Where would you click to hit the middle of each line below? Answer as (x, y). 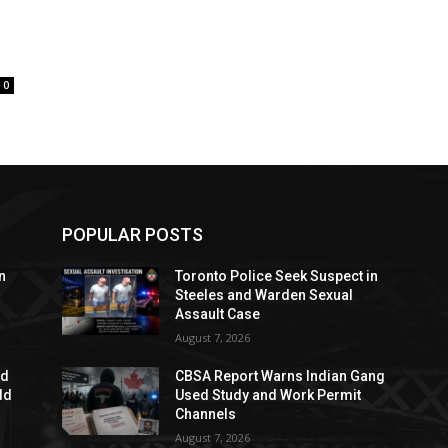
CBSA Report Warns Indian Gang (280, 376)
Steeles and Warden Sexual (264, 295)
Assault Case (218, 314)
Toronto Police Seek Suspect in (277, 276)
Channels (206, 414)
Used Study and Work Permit (268, 395)
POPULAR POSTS (132, 234)
